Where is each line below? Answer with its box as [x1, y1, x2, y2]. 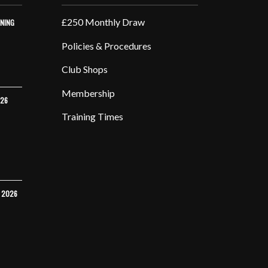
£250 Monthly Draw [62, 16, 145, 28]
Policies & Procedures [62, 39, 152, 51]
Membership [62, 87, 115, 99]
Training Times [62, 111, 124, 123]
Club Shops [62, 63, 108, 75]
